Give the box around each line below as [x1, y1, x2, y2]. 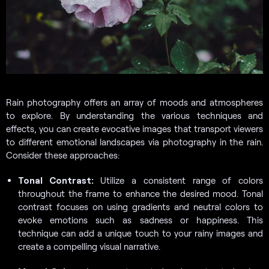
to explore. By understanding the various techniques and [6, 109, 263, 121]
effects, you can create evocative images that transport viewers [6, 122, 263, 134]
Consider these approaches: [6, 149, 119, 160]
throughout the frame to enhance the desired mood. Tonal [18, 187, 263, 199]
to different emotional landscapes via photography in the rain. [6, 136, 263, 147]
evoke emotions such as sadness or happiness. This [18, 214, 263, 225]
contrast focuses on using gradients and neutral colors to [18, 201, 263, 212]
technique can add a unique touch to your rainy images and [18, 227, 263, 238]
